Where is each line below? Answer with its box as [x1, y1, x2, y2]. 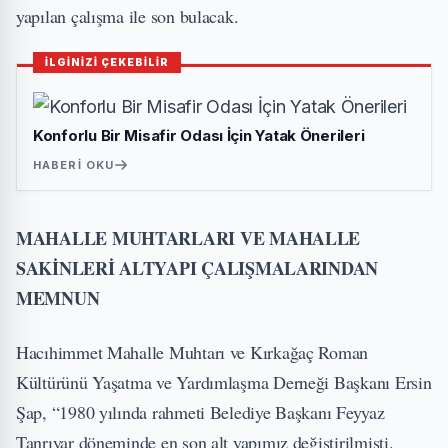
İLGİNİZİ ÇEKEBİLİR [45, 56, 169, 68]
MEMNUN [16, 285, 100, 311]
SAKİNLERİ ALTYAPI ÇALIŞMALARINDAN [16, 255, 379, 281]
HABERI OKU [33, 158, 114, 172]
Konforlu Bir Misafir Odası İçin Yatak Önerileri [33, 126, 365, 145]
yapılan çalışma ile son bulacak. [16, 4, 239, 28]
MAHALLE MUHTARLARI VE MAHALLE [16, 225, 361, 251]
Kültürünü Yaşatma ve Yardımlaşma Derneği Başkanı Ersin [16, 370, 432, 394]
